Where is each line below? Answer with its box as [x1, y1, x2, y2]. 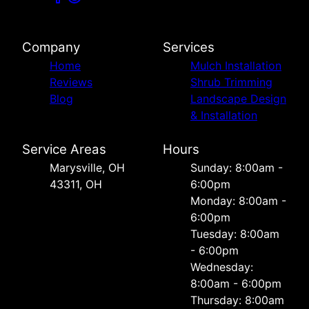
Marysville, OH [50, 161, 125, 175]
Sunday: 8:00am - [190, 161, 283, 175]
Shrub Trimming [190, 75, 272, 90]
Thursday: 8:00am [190, 293, 284, 308]
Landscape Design [190, 92, 286, 106]
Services [163, 39, 215, 56]
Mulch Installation [190, 59, 281, 73]
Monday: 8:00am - [190, 194, 286, 208]
